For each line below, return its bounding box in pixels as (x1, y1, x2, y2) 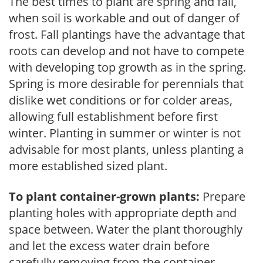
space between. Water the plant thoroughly (9, 221, 242, 237)
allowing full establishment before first (9, 108, 218, 124)
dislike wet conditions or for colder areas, (9, 92, 232, 108)
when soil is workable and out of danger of (9, 9, 240, 26)
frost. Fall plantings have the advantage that (9, 26, 245, 42)
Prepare (203, 188, 245, 204)
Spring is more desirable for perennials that (9, 75, 244, 92)
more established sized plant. (9, 157, 167, 174)
